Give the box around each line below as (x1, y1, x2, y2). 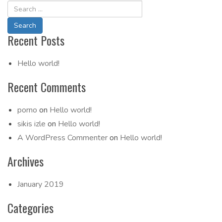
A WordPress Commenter (17, 132, 108, 143)
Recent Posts (7, 31, 64, 49)
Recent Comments (7, 78, 86, 96)
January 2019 (17, 179, 64, 190)
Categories (7, 199, 54, 217)
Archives (7, 152, 44, 170)
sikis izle (17, 118, 46, 129)
